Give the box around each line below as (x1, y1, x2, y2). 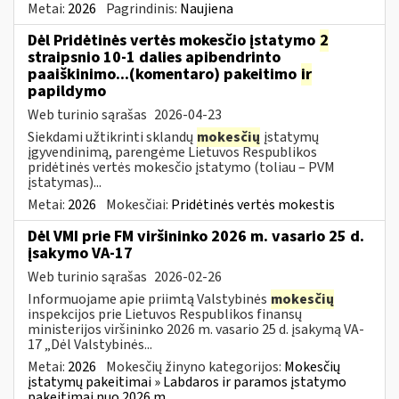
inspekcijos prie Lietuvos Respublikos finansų (28, 304, 302, 324)
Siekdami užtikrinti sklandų (28, 126, 196, 147)
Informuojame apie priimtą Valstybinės (28, 289, 270, 309)
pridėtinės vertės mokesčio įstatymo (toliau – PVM (28, 157, 335, 177)
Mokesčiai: (106, 194, 171, 215)
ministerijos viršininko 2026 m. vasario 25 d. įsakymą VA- (28, 319, 364, 339)
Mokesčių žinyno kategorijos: (106, 356, 284, 377)
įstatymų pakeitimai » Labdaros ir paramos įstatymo (28, 371, 346, 392)
